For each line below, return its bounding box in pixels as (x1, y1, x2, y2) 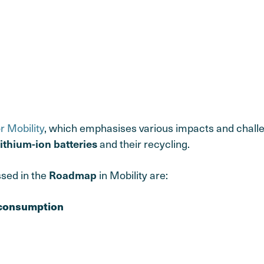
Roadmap (49, 167, 97, 182)
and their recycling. (97, 135, 190, 151)
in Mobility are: (97, 166, 168, 183)
